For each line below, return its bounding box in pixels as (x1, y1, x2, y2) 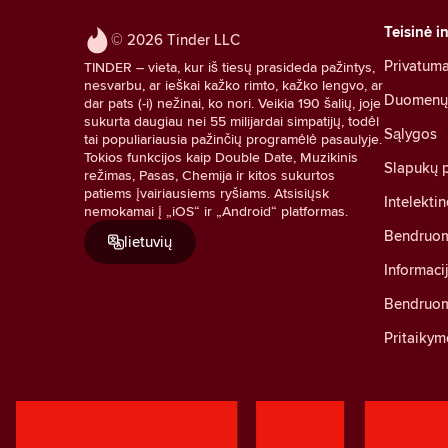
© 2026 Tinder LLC (111, 28, 240, 50)
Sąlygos (384, 122, 437, 144)
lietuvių (124, 230, 172, 252)
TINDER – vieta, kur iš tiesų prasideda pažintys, (84, 56, 375, 77)
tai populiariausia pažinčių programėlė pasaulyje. (84, 128, 382, 149)
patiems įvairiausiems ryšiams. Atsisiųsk (84, 182, 329, 203)
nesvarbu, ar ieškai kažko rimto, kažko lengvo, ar (84, 74, 383, 95)
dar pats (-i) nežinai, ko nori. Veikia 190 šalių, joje (84, 92, 381, 113)
